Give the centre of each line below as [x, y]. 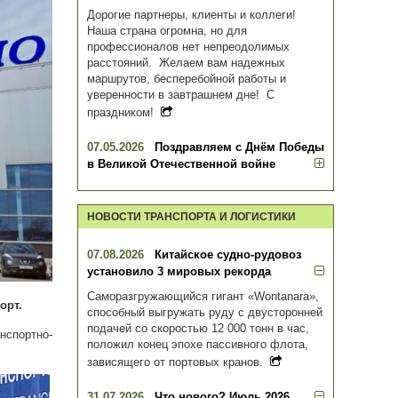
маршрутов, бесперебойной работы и [187, 79]
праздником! [124, 113]
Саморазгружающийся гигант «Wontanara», [203, 297]
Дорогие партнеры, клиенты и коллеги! [193, 15]
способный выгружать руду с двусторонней [205, 313]
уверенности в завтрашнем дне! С [181, 95]
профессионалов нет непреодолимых [188, 47]
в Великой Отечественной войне [181, 164]
